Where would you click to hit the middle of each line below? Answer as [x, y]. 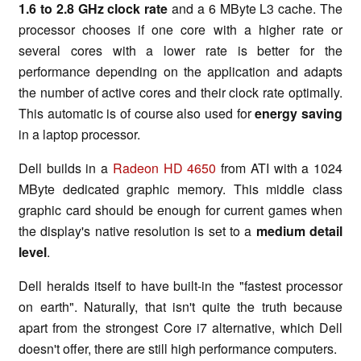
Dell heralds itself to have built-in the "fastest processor [180, 285]
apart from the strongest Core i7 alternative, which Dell [180, 327]
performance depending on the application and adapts [180, 71]
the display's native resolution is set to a [137, 230]
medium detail [299, 230]
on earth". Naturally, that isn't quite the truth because [180, 306]
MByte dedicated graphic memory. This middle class [180, 189]
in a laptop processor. [79, 134]
